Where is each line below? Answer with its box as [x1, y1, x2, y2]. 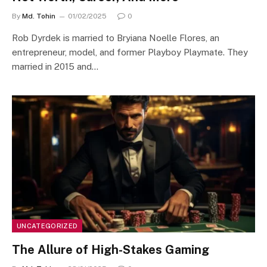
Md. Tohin [22, 12, 55, 20]
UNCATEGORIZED [17, 222, 78, 229]
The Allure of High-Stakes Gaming [12, 242, 209, 257]
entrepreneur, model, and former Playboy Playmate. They [12, 47, 248, 57]
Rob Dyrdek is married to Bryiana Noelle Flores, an [12, 33, 219, 43]
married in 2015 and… [12, 61, 98, 72]
